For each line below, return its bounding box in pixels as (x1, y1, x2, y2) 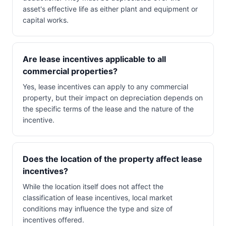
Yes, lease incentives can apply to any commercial (23, 82, 188, 91)
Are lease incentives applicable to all (23, 54, 166, 64)
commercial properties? (23, 66, 118, 76)
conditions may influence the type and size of (23, 204, 173, 213)
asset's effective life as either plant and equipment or (23, 5, 198, 13)
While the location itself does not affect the (23, 182, 163, 191)
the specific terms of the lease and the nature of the (23, 104, 194, 113)
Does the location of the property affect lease (23, 154, 202, 164)
